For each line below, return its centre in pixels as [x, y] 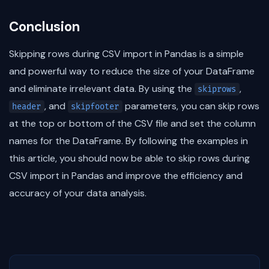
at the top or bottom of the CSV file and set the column [132, 124]
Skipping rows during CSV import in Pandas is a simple [126, 54]
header [27, 107]
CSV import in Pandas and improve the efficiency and [126, 176]
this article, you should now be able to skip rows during [129, 159]
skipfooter [95, 107]
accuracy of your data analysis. [78, 193]
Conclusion [44, 27]
